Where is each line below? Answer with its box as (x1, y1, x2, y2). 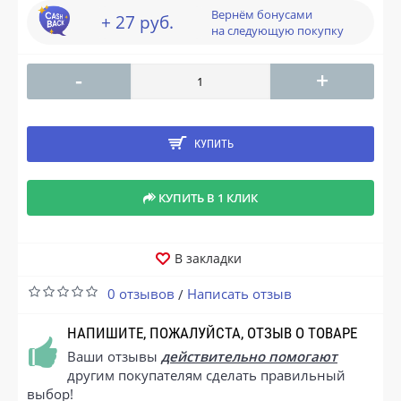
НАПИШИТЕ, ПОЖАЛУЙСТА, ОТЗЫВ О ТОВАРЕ (67, 323, 357, 342)
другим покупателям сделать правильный (67, 365, 346, 384)
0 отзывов (107, 284, 175, 303)
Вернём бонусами (210, 5, 312, 22)
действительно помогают (161, 346, 337, 365)
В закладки (174, 249, 242, 267)
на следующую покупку (210, 21, 344, 38)
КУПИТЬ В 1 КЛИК (158, 189, 258, 206)
